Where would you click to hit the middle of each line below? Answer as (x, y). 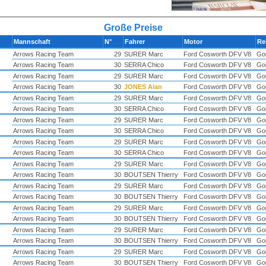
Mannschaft (33, 42)
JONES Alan (143, 87)
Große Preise (133, 28)
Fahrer (135, 42)
